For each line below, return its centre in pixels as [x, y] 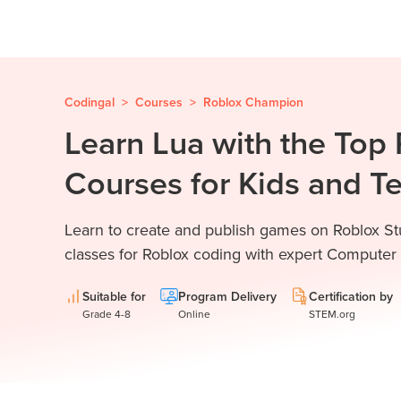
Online [194, 314]
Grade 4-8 [107, 314]
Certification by [351, 296]
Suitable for [114, 296]
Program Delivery [227, 296]
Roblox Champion [253, 102]
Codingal [90, 102]
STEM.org [332, 314]
